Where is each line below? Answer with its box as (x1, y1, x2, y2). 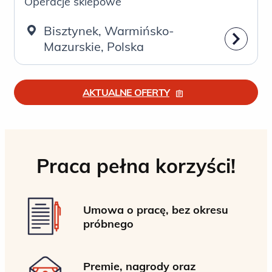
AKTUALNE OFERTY (83, 86, 169, 98)
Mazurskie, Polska (44, 39, 144, 54)
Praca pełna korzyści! (36, 154, 236, 178)
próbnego (83, 217, 134, 231)
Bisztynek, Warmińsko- (44, 23, 174, 38)
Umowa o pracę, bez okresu (83, 203, 228, 217)
